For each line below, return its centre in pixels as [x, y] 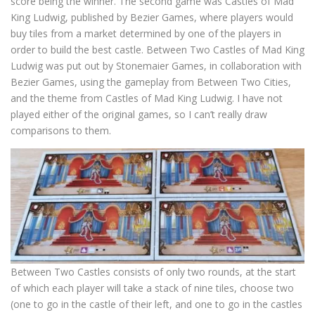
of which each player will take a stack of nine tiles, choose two [152, 288]
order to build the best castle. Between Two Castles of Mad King [157, 50]
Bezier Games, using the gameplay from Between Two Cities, [151, 82]
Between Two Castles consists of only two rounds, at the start [153, 271]
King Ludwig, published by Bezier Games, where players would [152, 17]
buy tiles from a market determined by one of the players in [146, 33]
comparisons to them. [61, 130]
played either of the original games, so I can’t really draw [139, 114]
